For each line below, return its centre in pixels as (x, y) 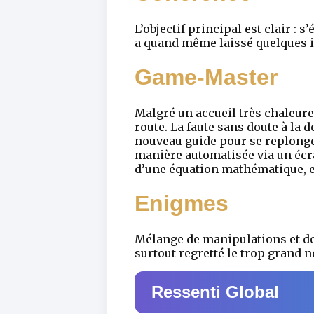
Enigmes (182, 204)
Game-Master (206, 77)
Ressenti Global (215, 292)
